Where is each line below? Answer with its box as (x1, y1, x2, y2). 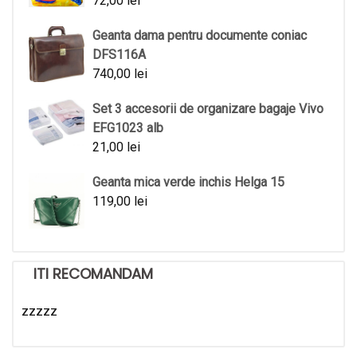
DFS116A (92, 46, 146, 62)
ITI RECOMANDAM (33, 263, 153, 284)
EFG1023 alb (92, 120, 163, 135)
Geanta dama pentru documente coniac (92, 27, 307, 43)
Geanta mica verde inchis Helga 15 (92, 174, 284, 190)
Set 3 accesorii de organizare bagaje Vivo (92, 100, 324, 116)
